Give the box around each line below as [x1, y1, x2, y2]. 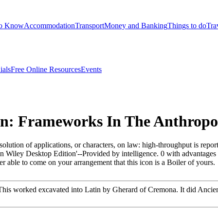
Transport [75, 21, 104, 30]
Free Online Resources [11, 65, 81, 73]
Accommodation [24, 21, 75, 30]
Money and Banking [104, 21, 167, 30]
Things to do [167, 21, 206, 30]
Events [81, 65, 102, 73]
